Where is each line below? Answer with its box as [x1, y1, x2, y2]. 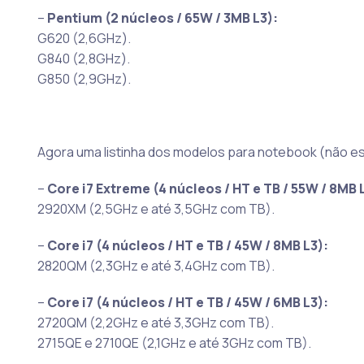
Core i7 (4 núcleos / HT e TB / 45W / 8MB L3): [46, 236, 328, 255]
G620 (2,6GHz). [37, 29, 131, 48]
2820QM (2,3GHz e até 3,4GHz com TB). [37, 257, 275, 275]
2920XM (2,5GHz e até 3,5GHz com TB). [37, 200, 275, 219]
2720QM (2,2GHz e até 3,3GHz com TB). [37, 314, 274, 332]
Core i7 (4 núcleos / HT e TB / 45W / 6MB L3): [46, 293, 328, 312]
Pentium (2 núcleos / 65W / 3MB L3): [46, 9, 278, 28]
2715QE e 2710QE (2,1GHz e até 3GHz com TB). [37, 334, 311, 353]
